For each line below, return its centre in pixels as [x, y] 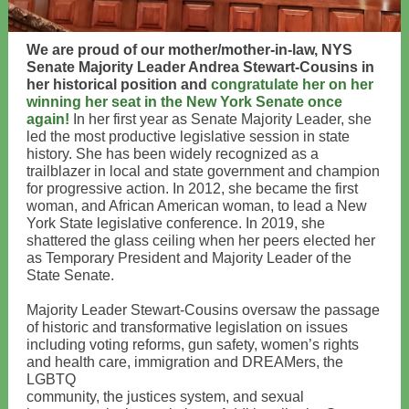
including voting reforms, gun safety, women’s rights [193, 345]
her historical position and [119, 84]
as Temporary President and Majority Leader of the [189, 258]
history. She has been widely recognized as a [173, 154]
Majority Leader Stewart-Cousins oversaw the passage [203, 310]
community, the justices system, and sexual [165, 397]
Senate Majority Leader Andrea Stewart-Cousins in [200, 67]
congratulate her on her [292, 84]
